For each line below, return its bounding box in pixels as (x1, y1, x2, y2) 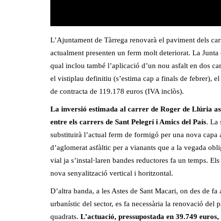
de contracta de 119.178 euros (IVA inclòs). (50, 87, 184, 95)
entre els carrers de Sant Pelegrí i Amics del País (50, 117, 206, 126)
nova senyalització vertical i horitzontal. (50, 169, 173, 177)
